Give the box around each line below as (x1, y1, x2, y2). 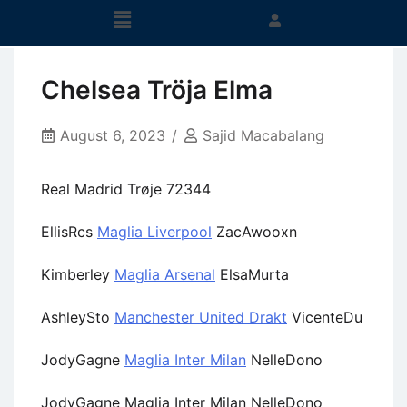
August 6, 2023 (60, 126, 165, 145)
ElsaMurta (215, 264, 289, 283)
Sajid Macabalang (203, 126, 324, 145)
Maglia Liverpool (97, 222, 212, 241)
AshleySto (41, 307, 114, 326)
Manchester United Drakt (114, 307, 287, 326)
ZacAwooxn (212, 222, 297, 241)
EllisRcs (41, 222, 97, 241)
